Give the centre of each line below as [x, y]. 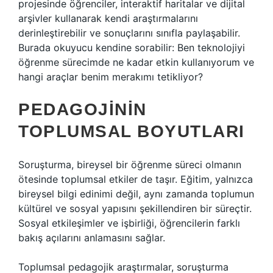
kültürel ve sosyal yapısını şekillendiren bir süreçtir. [135, 208]
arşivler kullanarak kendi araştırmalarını [108, 18]
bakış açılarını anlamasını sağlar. [92, 238]
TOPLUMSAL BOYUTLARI [132, 131]
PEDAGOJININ [83, 109]
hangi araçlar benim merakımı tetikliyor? [111, 77]
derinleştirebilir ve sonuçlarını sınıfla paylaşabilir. [129, 33]
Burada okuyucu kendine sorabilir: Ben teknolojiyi [132, 48]
